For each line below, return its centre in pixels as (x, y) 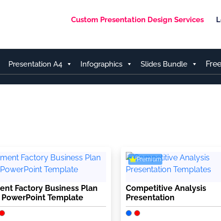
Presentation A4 (35, 64)
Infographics (101, 64)
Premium (149, 159)
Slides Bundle (164, 64)
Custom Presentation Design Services (138, 19)
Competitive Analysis (166, 188)
